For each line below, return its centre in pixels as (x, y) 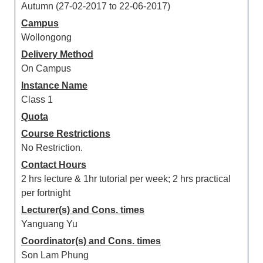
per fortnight (46, 193)
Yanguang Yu (49, 224)
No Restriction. (52, 148)
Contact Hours (54, 165)
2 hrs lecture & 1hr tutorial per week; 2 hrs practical (126, 179)
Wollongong (46, 37)
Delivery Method (57, 54)
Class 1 (37, 100)
